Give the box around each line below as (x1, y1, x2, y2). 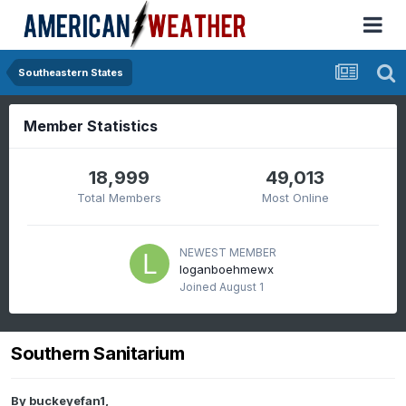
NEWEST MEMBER (179, 246, 276, 259)
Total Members (77, 190, 162, 205)
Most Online (261, 190, 329, 205)
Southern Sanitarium (11, 343, 185, 365)
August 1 (219, 280, 264, 294)
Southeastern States (18, 66, 123, 79)
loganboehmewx (179, 262, 274, 276)
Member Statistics (24, 117, 158, 135)
